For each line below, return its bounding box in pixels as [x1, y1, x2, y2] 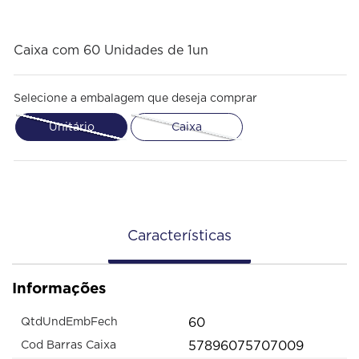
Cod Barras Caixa [21, 340, 116, 352]
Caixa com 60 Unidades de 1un [14, 44, 208, 57]
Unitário [48, 121, 95, 133]
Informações [12, 279, 106, 296]
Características [127, 228, 232, 244]
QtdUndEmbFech [21, 317, 118, 329]
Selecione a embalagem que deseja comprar [14, 93, 257, 104]
